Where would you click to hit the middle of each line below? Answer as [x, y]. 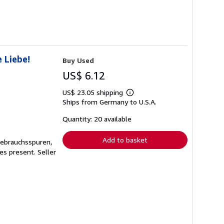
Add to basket [125, 139]
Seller [47, 151]
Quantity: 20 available [97, 118]
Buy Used [78, 60]
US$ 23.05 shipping [94, 92]
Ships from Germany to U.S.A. [109, 101]
